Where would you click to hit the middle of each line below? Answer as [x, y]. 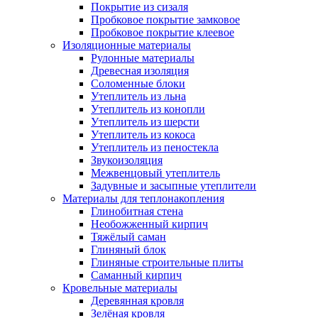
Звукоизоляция [127, 160]
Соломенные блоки [138, 84]
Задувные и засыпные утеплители [174, 186]
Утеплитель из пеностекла [155, 148]
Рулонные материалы [143, 58]
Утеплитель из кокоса [143, 135]
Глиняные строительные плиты [167, 263]
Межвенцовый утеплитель [155, 173]
